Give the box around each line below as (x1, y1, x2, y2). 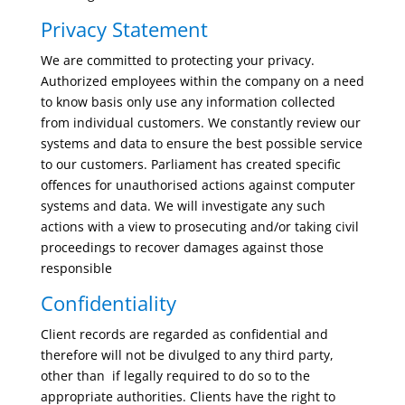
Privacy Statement (40, 15, 208, 42)
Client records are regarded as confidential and (40, 325, 328, 343)
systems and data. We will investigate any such (40, 197, 325, 214)
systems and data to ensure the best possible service (40, 135, 363, 152)
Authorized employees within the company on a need (40, 72, 364, 89)
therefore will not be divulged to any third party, (40, 346, 334, 363)
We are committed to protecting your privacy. (40, 52, 315, 69)
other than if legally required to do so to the (40, 367, 310, 384)
